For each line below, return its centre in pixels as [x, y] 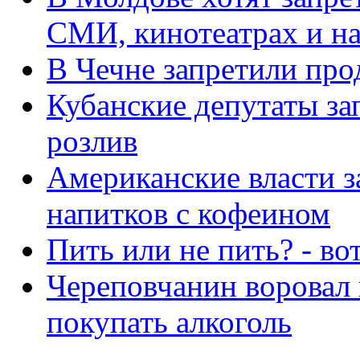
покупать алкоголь [169, 321]
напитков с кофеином [188, 213]
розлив [92, 141]
